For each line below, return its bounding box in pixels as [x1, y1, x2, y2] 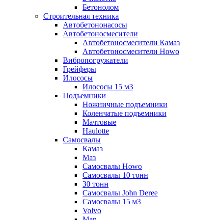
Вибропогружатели [63, 56, 128, 64]
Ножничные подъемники [82, 100, 167, 109]
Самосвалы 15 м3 [82, 197, 141, 206]
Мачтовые [82, 118, 116, 126]
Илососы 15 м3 [82, 82, 133, 91]
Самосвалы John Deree [82, 189, 158, 197]
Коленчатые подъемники [82, 109, 166, 117]
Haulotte [82, 127, 109, 135]
